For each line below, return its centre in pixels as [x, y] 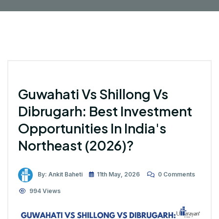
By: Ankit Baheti [60, 174]
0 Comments [176, 174]
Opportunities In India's [92, 128]
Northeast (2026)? [76, 145]
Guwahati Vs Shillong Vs [93, 94]
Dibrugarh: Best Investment [105, 111]
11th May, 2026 [118, 174]
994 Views [45, 191]
